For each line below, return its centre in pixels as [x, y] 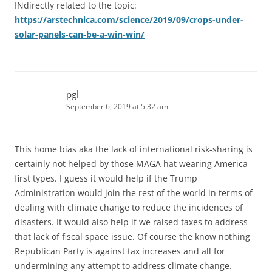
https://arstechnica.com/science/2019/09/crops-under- [129, 20]
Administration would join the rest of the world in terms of [134, 193]
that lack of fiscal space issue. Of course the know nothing [132, 237]
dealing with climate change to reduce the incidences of [129, 208]
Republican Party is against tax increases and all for [120, 251]
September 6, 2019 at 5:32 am [117, 107]
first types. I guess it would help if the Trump [106, 178]
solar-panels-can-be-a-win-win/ [80, 35]
